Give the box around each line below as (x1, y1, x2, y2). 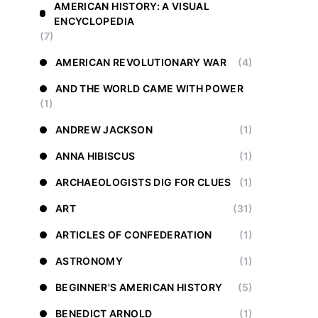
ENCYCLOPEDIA (54, 15, 135, 27)
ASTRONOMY (55, 255, 124, 267)
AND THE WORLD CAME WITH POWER (55, 82, 244, 94)
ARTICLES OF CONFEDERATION (55, 229, 212, 241)
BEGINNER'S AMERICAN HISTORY (55, 281, 223, 293)
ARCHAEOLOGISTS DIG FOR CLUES (55, 176, 231, 188)
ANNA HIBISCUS (55, 150, 136, 162)
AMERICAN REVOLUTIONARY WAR (55, 56, 227, 68)
